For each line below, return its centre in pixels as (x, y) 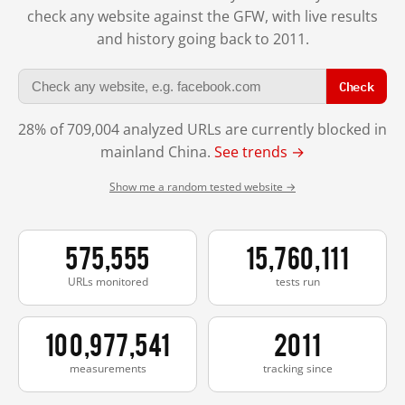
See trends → (259, 151)
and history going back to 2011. (202, 38)
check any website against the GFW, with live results (202, 16)
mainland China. (157, 151)
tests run (297, 281)
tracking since (297, 368)
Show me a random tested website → (202, 186)
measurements (108, 368)
